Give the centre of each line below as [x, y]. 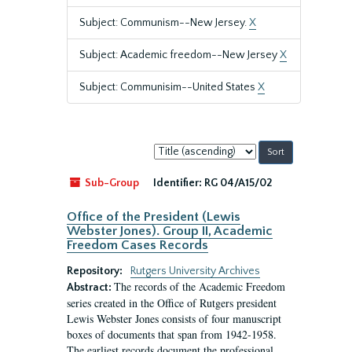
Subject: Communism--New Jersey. [164, 23]
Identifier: [178, 183]
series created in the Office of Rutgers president [172, 303]
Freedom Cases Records [137, 245]
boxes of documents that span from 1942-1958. [172, 334]
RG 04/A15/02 [238, 183]
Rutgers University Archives [195, 271]
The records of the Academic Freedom [200, 286]
